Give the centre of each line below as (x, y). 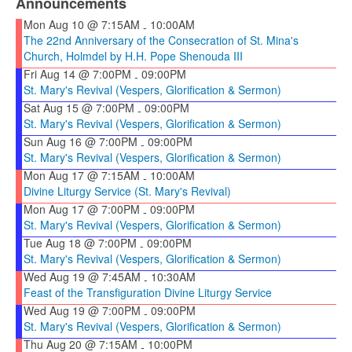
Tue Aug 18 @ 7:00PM (80, 242)
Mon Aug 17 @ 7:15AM (82, 175)
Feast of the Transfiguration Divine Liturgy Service (148, 292)
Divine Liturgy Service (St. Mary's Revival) (127, 191)
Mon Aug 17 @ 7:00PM (82, 209)
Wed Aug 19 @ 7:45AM (82, 276)
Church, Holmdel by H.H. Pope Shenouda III (133, 55)
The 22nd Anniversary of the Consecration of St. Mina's (161, 40)
